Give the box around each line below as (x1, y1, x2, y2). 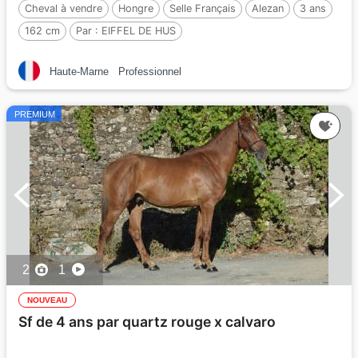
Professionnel (118, 65, 181, 78)
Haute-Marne (50, 65, 109, 78)
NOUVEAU (27, 295, 67, 304)
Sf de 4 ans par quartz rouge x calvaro (18, 312, 276, 330)
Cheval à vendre (25, 2, 102, 14)
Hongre (118, 2, 153, 14)
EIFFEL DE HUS (101, 24, 176, 37)
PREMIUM (14, 109, 55, 119)
